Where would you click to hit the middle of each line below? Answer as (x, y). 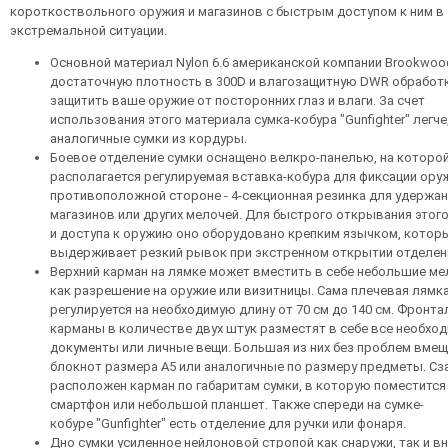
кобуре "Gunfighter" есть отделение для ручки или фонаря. (228, 423)
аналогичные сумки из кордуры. (148, 138)
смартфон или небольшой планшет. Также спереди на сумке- (237, 404)
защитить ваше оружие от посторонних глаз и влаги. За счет (237, 100)
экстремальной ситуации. (88, 30)
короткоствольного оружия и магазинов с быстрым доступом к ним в (227, 11)
